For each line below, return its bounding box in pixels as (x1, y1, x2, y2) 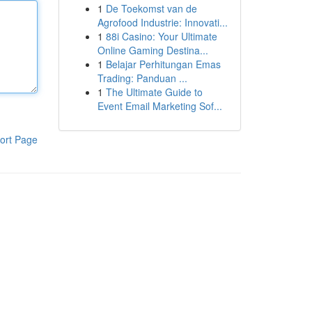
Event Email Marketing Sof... (97, 99, 222, 113)
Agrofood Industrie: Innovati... (97, 15, 228, 29)
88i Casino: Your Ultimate (105, 29, 217, 43)
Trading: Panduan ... (97, 71, 187, 85)
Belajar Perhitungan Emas (105, 57, 221, 71)
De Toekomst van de (105, 1, 197, 15)
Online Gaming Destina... (97, 43, 208, 57)
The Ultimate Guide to (105, 85, 203, 99)
